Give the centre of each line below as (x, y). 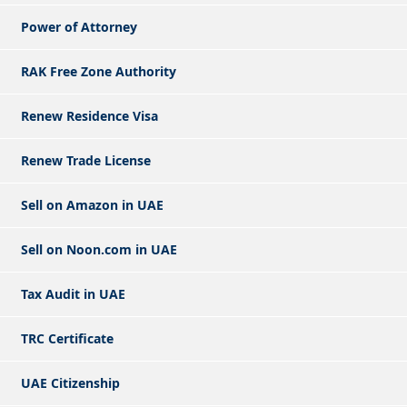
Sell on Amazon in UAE (92, 204)
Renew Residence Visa (89, 115)
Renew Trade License (86, 160)
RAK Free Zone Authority (99, 71)
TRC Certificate (67, 338)
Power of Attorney (79, 26)
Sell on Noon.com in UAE (99, 249)
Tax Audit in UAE (73, 293)
